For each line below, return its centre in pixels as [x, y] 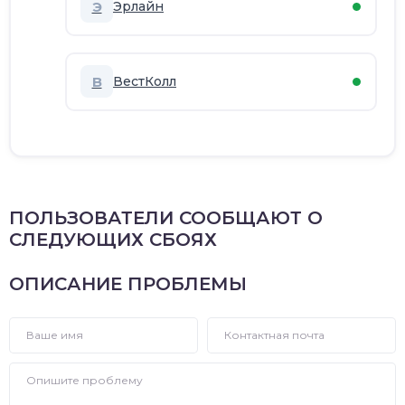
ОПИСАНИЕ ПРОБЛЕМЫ [128, 284]
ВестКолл [145, 81]
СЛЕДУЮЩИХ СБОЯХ [113, 240]
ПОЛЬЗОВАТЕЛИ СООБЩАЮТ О [166, 218]
